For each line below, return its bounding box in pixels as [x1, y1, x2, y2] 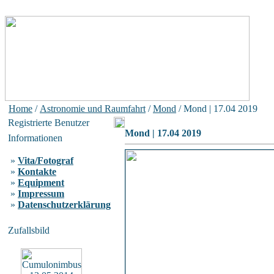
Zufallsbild [8, 225, 50, 235]
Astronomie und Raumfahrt [40, 103, 146, 114]
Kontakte [18, 166, 56, 177]
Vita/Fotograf [18, 155, 73, 166]
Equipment [18, 177, 64, 188]
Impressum [18, 188, 64, 199]
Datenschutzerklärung [18, 199, 111, 210]
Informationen [8, 133, 62, 143]
